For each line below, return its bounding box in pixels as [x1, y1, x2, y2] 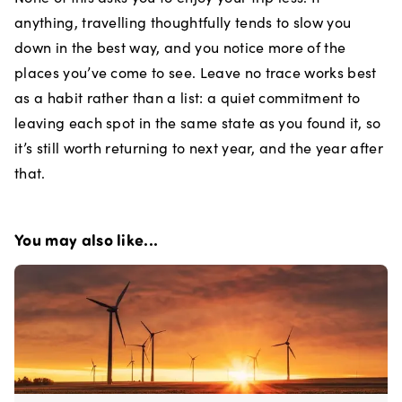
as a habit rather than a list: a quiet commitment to [14, 88, 361, 107]
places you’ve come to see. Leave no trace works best [14, 63, 377, 82]
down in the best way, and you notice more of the [14, 38, 346, 57]
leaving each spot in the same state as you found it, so [14, 113, 381, 132]
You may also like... [14, 229, 159, 250]
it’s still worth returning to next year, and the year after [14, 138, 383, 157]
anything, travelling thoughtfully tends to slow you [14, 13, 352, 31]
